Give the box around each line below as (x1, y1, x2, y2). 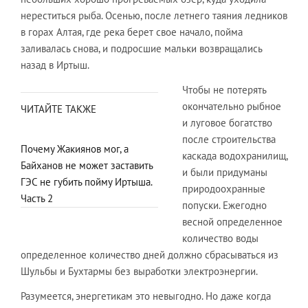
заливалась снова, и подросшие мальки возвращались (21, 42, 262, 55)
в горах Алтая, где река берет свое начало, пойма (21, 25, 243, 38)
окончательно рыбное (182, 100, 281, 113)
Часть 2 (21, 192, 53, 205)
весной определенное (182, 215, 283, 228)
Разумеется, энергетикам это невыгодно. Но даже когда (21, 289, 271, 302)
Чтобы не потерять (182, 83, 266, 96)
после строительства (182, 133, 276, 146)
